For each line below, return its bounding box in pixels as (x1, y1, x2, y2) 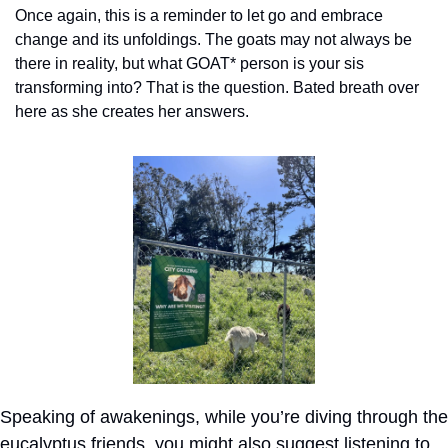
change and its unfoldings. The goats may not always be (15, 31, 412, 49)
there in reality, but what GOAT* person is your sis (15, 55, 364, 73)
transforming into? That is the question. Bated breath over (15, 79, 419, 97)
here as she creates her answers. (15, 103, 249, 121)
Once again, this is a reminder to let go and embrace (15, 7, 383, 25)
